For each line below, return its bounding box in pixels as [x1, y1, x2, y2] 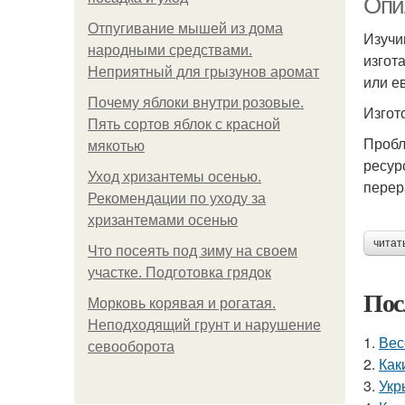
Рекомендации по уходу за [88, 191, 266, 206]
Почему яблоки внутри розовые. [88, 95, 304, 110]
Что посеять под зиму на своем [88, 243, 297, 259]
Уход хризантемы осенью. [88, 169, 261, 184]
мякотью [88, 138, 145, 154]
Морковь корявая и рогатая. [88, 296, 276, 311]
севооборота [88, 339, 174, 354]
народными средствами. [88, 42, 252, 58]
